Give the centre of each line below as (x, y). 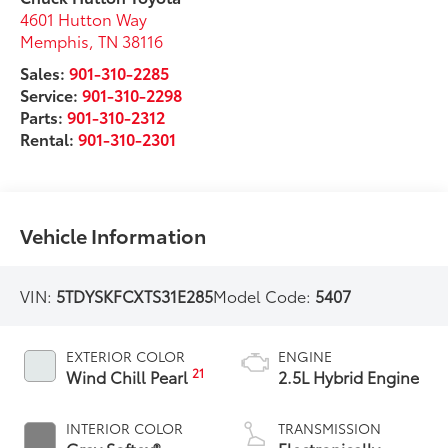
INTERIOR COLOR (125, 427)
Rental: (49, 138)
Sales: (45, 72)
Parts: (44, 116)
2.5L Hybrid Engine (348, 376)
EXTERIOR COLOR (126, 355)
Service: (51, 94)
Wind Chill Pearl (129, 376)
